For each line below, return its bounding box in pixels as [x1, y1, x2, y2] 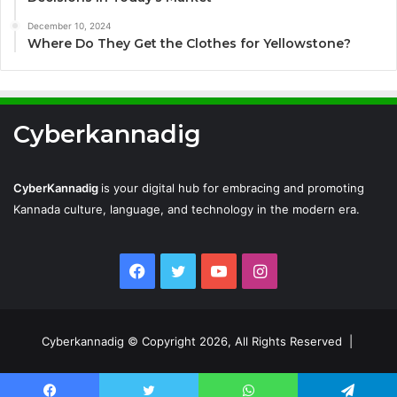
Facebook [144, 260, 219, 279]
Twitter [184, 260, 239, 279]
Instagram [265, 260, 342, 279]
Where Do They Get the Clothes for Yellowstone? [27, 35, 351, 51]
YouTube [226, 260, 291, 279]
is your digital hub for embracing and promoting [101, 180, 364, 195]
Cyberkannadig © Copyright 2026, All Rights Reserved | [41, 333, 356, 348]
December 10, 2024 [27, 19, 111, 31]
